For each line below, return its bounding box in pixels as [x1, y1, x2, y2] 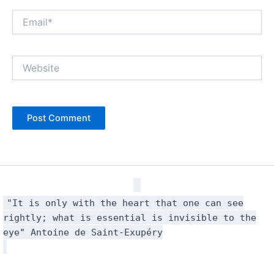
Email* [12, 9, 37, 20]
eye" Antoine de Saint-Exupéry [3, 227, 163, 238]
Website [12, 56, 45, 67]
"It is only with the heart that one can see [7, 198, 243, 209]
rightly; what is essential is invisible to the [3, 212, 256, 223]
